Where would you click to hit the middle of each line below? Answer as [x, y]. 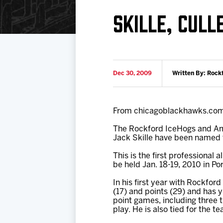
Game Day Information [64, 51]
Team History [127, 31]
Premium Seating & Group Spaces [127, 12]
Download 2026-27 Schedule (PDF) [86, 12]
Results [38, 31]
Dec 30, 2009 [132, 73]
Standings [122, 12]
